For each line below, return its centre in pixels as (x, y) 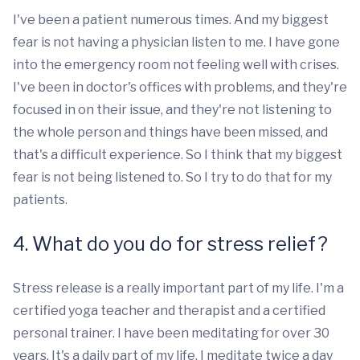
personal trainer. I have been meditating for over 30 (171, 333)
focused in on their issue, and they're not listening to (172, 109)
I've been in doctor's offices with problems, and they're (180, 87)
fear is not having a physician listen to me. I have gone (176, 42)
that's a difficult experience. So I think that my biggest (178, 154)
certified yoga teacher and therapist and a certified (169, 310)
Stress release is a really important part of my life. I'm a (178, 288)
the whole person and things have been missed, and (170, 132)
